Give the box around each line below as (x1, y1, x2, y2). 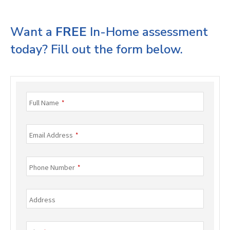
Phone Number (29, 163, 75, 172)
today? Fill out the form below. (10, 41, 183, 58)
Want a (10, 24, 55, 41)
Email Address (29, 130, 73, 140)
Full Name (29, 98, 59, 108)
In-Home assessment (87, 24, 208, 41)
